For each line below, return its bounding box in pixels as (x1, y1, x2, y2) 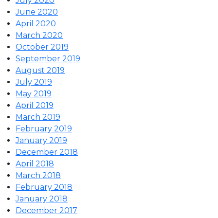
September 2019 (16, 54, 80, 64)
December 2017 (16, 206, 77, 216)
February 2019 (16, 124, 72, 134)
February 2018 (16, 182, 73, 192)
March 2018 (16, 171, 61, 181)
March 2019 (16, 112, 60, 122)
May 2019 (16, 89, 52, 99)
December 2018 (16, 147, 78, 157)
